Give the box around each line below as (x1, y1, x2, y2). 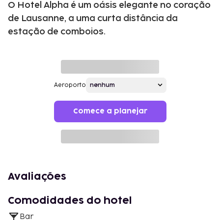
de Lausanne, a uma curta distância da (8, 13, 178, 24)
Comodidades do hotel (8, 195, 132, 206)
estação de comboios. (8, 26, 106, 37)
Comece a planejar (73, 108, 147, 114)
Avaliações (8, 171, 66, 182)
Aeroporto (54, 81, 86, 89)
